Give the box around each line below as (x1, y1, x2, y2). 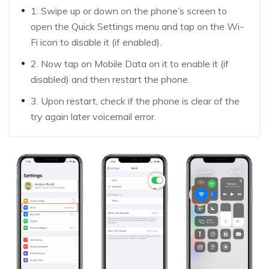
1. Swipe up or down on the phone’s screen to (31, 5, 227, 17)
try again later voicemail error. (31, 110, 156, 123)
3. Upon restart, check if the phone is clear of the (31, 95, 240, 107)
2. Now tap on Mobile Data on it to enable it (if (31, 58, 229, 70)
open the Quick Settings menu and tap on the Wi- (31, 20, 244, 33)
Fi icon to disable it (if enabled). (31, 36, 162, 49)
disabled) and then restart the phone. (31, 73, 190, 86)
